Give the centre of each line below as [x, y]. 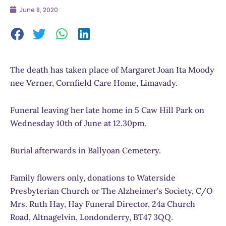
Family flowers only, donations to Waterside [93, 177]
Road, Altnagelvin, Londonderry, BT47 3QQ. [92, 217]
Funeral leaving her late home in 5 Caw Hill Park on [107, 110]
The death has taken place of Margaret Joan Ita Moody [112, 69]
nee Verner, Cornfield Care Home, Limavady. [94, 82]
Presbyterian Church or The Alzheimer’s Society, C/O [111, 190]
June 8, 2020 [39, 10]
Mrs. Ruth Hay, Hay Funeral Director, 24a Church [103, 204]
